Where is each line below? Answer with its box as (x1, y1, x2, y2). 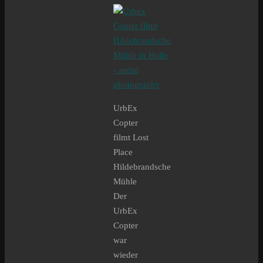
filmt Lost (113, 133, 149, 143)
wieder (113, 250, 138, 260)
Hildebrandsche (113, 162, 171, 172)
